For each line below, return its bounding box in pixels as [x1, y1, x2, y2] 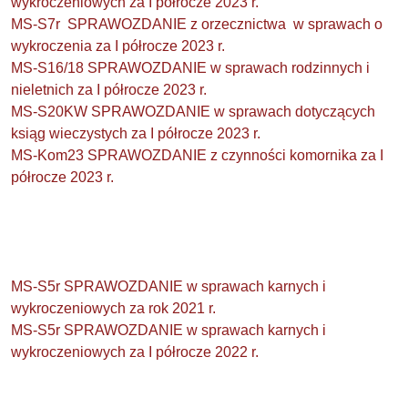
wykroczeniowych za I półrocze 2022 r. [11, 343, 259, 360]
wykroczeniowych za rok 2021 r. [11, 300, 216, 316]
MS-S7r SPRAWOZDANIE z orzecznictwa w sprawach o [11, 15, 382, 32]
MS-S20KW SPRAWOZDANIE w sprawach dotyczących [11, 103, 375, 119]
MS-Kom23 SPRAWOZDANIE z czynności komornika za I [11, 147, 383, 163]
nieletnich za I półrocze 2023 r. [11, 81, 207, 97]
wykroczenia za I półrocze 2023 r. [11, 37, 225, 54]
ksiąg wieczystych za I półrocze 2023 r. [11, 125, 260, 141]
